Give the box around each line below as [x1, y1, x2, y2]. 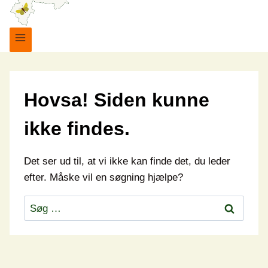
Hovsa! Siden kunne [24, 89, 209, 111]
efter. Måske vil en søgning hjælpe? [24, 171, 183, 183]
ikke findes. [24, 117, 130, 139]
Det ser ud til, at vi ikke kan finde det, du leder [24, 155, 230, 167]
